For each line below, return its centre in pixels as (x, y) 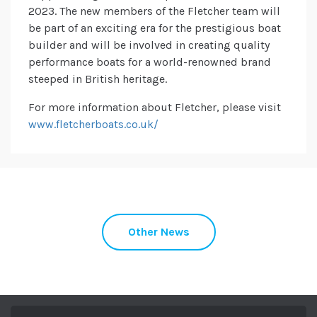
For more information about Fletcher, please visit (155, 108)
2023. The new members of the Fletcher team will (154, 11)
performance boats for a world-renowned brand (150, 62)
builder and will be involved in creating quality (149, 45)
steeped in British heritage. (98, 79)
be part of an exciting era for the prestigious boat (155, 28)
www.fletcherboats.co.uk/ (93, 125)
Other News (158, 232)
